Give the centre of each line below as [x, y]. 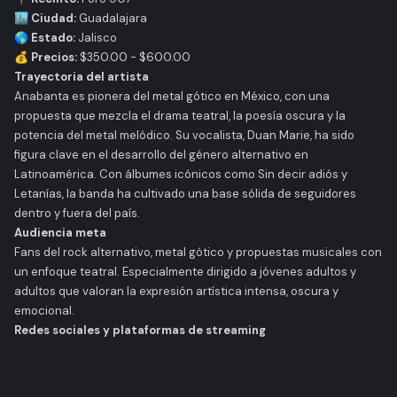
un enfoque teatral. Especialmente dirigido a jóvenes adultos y [185, 272]
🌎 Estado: [45, 38]
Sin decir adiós [298, 174]
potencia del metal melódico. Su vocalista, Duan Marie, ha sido [184, 135]
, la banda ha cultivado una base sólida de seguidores [209, 194]
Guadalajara [112, 18]
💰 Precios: [47, 57]
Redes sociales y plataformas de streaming [140, 330]
